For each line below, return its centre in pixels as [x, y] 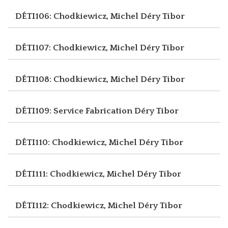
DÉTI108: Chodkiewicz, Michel [78, 79]
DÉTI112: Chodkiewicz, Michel [77, 205]
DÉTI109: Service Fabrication [75, 111]
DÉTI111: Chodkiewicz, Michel [76, 174]
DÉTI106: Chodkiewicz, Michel [78, 16]
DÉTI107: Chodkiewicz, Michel [78, 48]
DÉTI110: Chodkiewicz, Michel [77, 142]
